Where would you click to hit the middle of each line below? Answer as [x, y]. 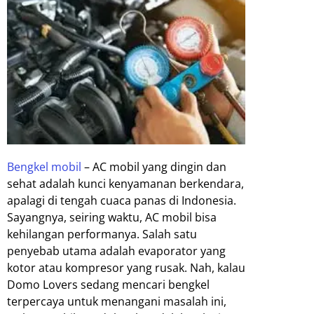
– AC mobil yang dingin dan [154, 167]
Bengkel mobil [44, 167]
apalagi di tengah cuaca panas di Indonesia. [122, 201]
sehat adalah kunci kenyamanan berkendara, [125, 184]
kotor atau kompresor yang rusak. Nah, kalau [126, 268]
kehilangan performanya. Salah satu [102, 234]
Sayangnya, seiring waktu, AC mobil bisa [112, 218]
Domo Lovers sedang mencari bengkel [108, 285]
